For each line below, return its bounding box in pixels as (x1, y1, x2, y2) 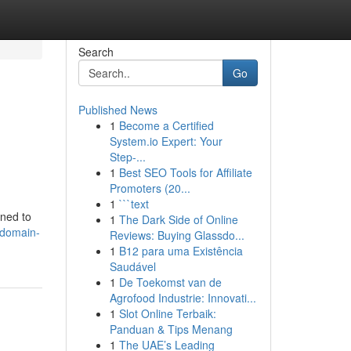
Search (78, 44, 114, 60)
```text (118, 196, 149, 212)
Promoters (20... (109, 180, 190, 196)
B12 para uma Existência (118, 243, 243, 259)
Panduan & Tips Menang (109, 321, 233, 337)
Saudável (109, 259, 156, 274)
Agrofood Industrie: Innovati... (109, 290, 256, 306)
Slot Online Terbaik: (118, 306, 216, 321)
